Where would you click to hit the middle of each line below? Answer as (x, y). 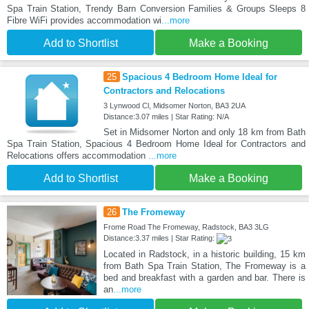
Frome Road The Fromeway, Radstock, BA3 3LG (186, 227)
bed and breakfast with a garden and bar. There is (204, 278)
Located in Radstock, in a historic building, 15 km (204, 255)
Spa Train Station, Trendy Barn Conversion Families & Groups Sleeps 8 (156, 9)
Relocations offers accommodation (78, 156)
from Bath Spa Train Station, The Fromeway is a (204, 266)
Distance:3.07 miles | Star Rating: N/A (166, 117)
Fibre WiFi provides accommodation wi (84, 21)
